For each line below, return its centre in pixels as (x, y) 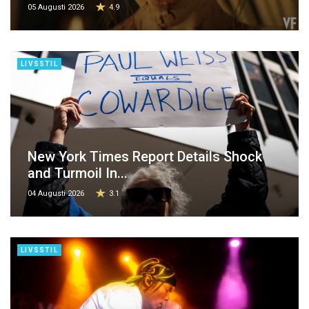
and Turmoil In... (78, 173)
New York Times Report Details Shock (145, 156)
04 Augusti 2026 (56, 193)
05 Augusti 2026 (56, 7)
